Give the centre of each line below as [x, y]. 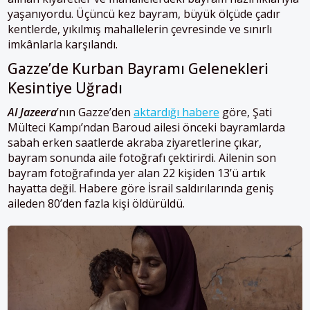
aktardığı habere [176, 112]
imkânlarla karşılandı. [63, 45]
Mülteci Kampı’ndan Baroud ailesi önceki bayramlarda [146, 128]
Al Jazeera [32, 112]
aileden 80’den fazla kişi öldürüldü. [96, 204]
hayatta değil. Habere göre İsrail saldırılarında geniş [141, 189]
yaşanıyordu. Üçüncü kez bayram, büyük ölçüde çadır [144, 14]
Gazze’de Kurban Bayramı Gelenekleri [138, 69]
